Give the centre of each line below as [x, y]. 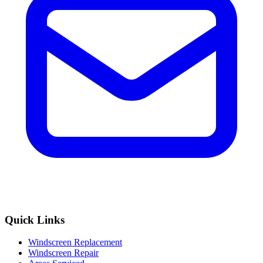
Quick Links [35, 220]
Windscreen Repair [63, 253]
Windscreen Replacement [75, 242]
